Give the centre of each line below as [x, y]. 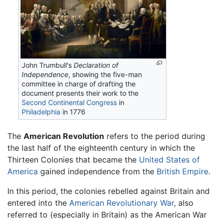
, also [184, 203]
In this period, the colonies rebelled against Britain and [109, 191]
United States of [169, 160]
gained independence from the [97, 172]
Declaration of [96, 65]
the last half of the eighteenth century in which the [101, 148]
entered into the [38, 203]
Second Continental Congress [69, 103]
